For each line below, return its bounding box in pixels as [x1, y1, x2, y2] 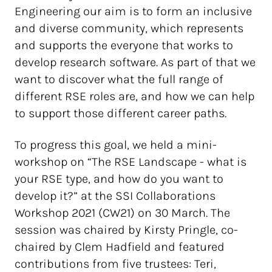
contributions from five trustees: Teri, [15, 257, 216, 271]
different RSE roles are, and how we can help [15, 89, 254, 103]
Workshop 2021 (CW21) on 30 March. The [15, 206, 230, 220]
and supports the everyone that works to [15, 38, 233, 52]
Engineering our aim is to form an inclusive [15, 4, 252, 18]
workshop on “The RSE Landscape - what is [15, 155, 246, 169]
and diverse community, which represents [15, 21, 243, 35]
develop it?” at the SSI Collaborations [15, 189, 216, 203]
